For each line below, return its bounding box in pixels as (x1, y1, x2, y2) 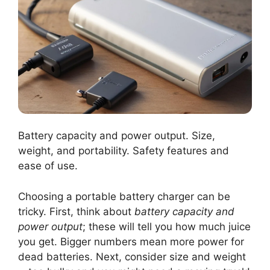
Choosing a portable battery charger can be (18, 190, 230, 202)
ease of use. (18, 160, 78, 172)
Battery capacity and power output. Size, (18, 130, 215, 142)
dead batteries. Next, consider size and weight (18, 250, 246, 263)
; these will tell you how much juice (83, 220, 251, 233)
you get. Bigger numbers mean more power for (18, 235, 244, 248)
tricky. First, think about (18, 205, 134, 218)
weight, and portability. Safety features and (18, 145, 229, 157)
